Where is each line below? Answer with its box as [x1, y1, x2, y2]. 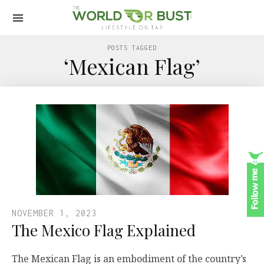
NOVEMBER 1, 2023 [12, 208, 97, 218]
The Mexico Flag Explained [12, 220, 196, 240]
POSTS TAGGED [107, 44, 157, 51]
